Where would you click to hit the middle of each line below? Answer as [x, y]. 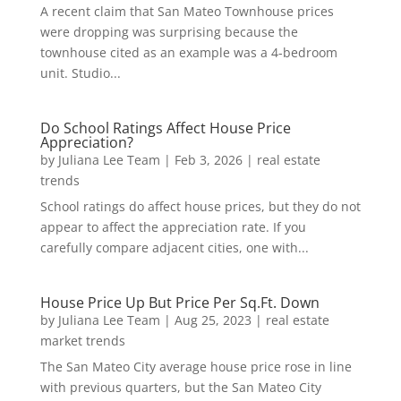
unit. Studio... [80, 73]
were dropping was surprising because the [169, 32]
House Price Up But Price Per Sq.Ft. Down [179, 303]
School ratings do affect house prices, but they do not [200, 206]
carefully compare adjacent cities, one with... [174, 247]
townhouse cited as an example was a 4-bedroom [188, 52]
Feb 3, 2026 [208, 160]
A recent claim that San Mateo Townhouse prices [187, 11]
